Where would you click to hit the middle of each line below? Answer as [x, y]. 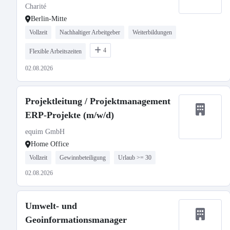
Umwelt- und [51, 206]
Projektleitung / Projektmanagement [98, 101]
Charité [36, 6]
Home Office [50, 144]
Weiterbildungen [152, 32]
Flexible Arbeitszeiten [55, 51]
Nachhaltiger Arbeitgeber [90, 32]
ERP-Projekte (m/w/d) [70, 115]
